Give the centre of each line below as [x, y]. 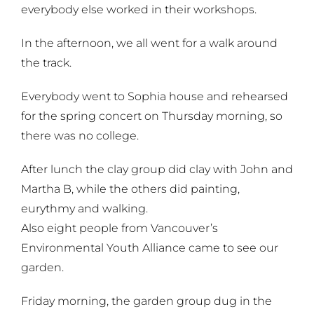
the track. [46, 62]
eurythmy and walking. [84, 208]
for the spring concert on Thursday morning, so [152, 116]
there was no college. [80, 135]
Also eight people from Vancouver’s [120, 228]
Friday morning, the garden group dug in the [146, 301]
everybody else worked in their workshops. [139, 9]
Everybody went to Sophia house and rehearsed [155, 96]
